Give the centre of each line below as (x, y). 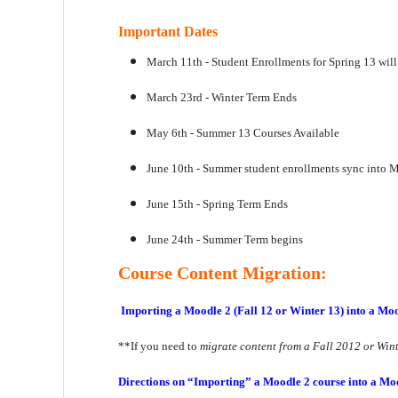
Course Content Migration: (223, 273)
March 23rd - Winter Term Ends (222, 97)
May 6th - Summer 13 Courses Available (243, 133)
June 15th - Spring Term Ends (217, 204)
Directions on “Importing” (185, 382)
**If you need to (159, 346)
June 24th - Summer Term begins (225, 239)
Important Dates (168, 32)
